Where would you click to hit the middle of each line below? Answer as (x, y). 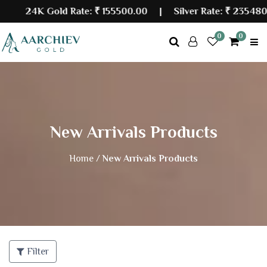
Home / (85, 159)
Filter (37, 252)
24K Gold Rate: (50, 11)
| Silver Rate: (177, 11)
